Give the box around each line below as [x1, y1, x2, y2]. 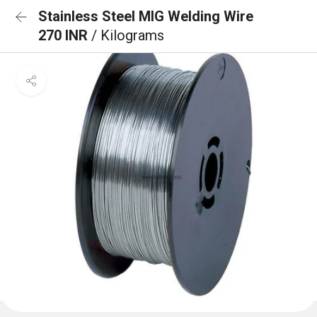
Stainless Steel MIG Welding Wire [38, 8, 253, 25]
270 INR [38, 27, 91, 44]
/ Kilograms [91, 27, 164, 44]
